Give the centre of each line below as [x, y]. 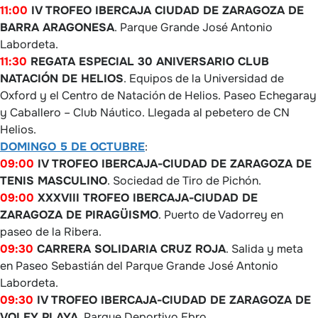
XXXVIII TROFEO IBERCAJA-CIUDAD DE [146, 197]
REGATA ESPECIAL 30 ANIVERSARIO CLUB [150, 61]
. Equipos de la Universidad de [204, 78]
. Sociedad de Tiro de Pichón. [184, 180]
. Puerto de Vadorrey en [221, 214]
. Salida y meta [264, 248]
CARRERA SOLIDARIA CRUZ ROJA [130, 248]
